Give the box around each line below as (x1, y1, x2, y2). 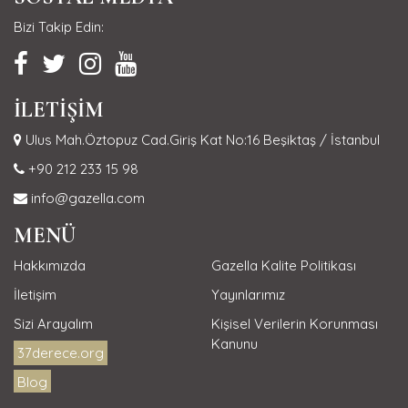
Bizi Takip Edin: (14, 17, 104, 36)
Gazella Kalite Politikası (210, 256, 356, 274)
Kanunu (210, 334, 258, 352)
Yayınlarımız (210, 285, 285, 303)
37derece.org (17, 343, 104, 362)
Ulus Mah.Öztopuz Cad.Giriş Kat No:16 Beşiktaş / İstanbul (22, 130, 380, 148)
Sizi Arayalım (14, 314, 93, 332)
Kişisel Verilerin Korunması (210, 314, 378, 332)
